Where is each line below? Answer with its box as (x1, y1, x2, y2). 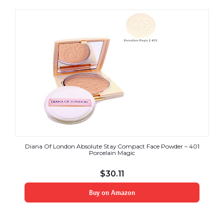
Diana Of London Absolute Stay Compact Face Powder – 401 (24, 142, 199, 150)
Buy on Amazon (89, 187, 135, 197)
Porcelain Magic (89, 148, 135, 156)
